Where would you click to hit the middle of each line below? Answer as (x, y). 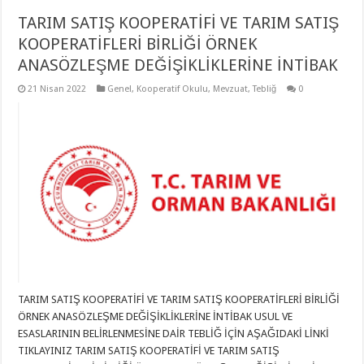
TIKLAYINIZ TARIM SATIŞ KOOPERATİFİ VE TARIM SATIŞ (149, 351)
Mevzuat (231, 89)
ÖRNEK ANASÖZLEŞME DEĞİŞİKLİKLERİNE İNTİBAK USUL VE (156, 317)
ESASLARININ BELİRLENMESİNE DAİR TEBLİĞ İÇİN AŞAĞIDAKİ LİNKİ (174, 334)
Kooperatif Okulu (173, 89)
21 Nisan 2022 (57, 89)
